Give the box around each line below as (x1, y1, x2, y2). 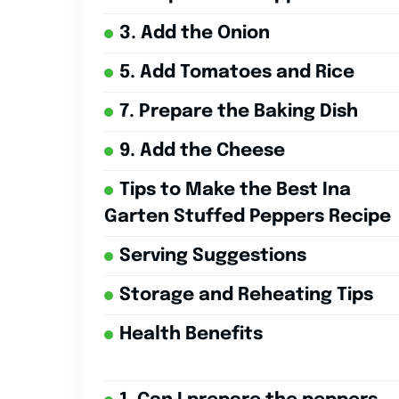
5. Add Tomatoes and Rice (119, 63, 354, 83)
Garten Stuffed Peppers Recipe (104, 208, 391, 227)
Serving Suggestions (119, 247, 306, 266)
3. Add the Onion (119, 24, 270, 44)
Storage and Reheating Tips (119, 286, 373, 305)
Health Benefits (119, 325, 263, 345)
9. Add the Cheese (119, 142, 285, 161)
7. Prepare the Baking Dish (119, 102, 358, 122)
